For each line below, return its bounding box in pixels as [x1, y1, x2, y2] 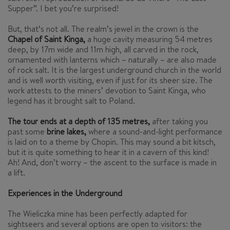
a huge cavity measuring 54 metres [85, 33, 213, 45]
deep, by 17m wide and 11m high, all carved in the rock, [8, 44, 199, 55]
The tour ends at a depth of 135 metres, [8, 116, 150, 127]
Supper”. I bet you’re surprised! [8, 3, 119, 14]
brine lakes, [47, 126, 86, 137]
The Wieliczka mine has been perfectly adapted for [8, 208, 187, 219]
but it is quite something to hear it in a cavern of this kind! [8, 146, 209, 158]
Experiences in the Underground [8, 187, 122, 199]
